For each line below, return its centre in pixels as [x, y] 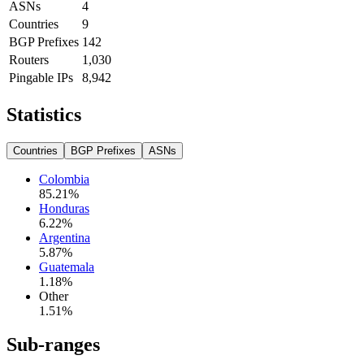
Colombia [64, 179]
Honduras [64, 208]
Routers [29, 59]
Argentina [65, 237]
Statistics [44, 114]
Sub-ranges [53, 345]
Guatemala [67, 266]
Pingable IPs [41, 77]
